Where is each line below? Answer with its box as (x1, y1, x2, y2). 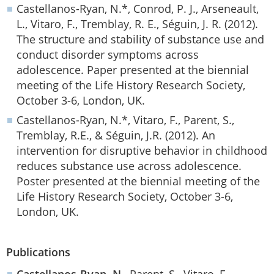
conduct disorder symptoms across (17, 47, 199, 62)
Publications (6, 245, 70, 259)
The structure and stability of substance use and (17, 32, 264, 46)
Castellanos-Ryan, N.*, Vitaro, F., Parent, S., (17, 113, 234, 127)
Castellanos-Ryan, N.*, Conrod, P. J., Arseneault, (17, 1, 259, 16)
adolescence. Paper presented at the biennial (17, 62, 249, 77)
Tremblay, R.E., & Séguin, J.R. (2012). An (17, 128, 215, 143)
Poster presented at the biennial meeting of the (17, 174, 260, 188)
